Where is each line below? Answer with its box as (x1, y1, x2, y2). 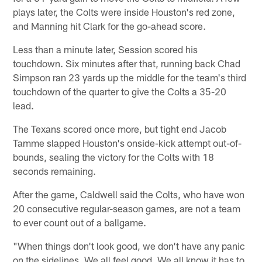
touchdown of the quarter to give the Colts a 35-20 (13, 85, 227, 97)
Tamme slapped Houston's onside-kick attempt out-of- (13, 136, 242, 149)
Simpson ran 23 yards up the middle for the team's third (13, 71, 247, 83)
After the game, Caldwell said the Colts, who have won (13, 188, 245, 200)
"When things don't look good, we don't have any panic (13, 239, 246, 251)
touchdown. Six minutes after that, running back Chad (13, 57, 241, 69)
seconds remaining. (13, 164, 96, 177)
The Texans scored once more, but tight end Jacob (13, 122, 227, 135)
